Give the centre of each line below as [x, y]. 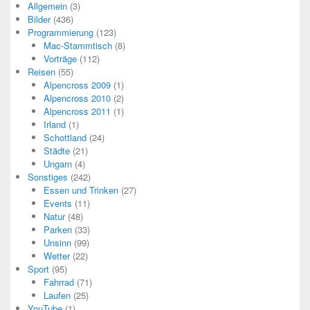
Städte [56, 150]
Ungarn [57, 163]
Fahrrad [58, 282]
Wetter [56, 255]
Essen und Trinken [81, 190]
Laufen [57, 295]
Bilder [39, 19]
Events [57, 203]
